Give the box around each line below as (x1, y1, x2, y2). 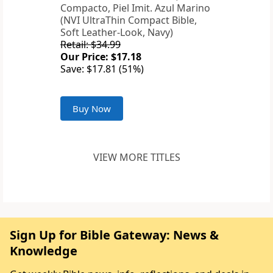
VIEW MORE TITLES (93, 151, 180, 165)
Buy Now (73, 102, 111, 115)
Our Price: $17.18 (60, 50, 141, 64)
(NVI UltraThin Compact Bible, (60, 13, 197, 27)
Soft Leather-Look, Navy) (60, 26, 173, 40)
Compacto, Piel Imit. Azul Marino (60, 1, 210, 15)
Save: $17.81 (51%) (60, 62, 144, 76)
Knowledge (10, 243, 77, 260)
